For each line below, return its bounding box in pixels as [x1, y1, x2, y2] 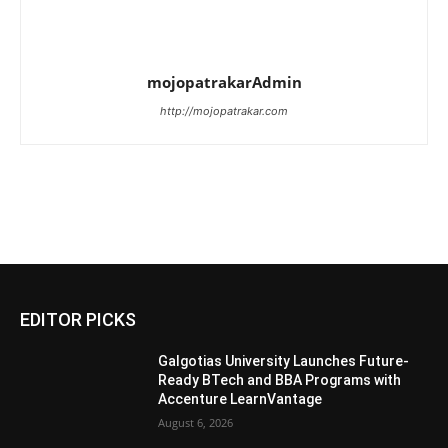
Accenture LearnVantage [158, 390, 323, 407]
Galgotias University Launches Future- [158, 352, 410, 369]
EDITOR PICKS [20, 308, 136, 330]
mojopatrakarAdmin [146, 71, 302, 92]
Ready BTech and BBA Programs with [158, 371, 402, 388]
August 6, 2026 [158, 414, 234, 430]
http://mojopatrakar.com [160, 103, 288, 118]
